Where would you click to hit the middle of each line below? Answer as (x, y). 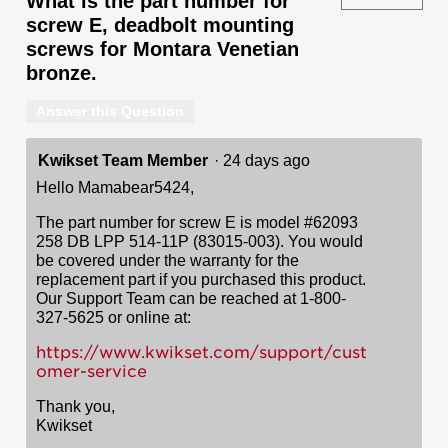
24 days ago (270, 160)
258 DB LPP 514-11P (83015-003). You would (199, 241)
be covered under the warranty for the (167, 260)
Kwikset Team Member (123, 160)
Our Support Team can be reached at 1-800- (191, 298)
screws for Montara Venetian (162, 48)
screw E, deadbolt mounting (160, 24)
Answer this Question (110, 110)
